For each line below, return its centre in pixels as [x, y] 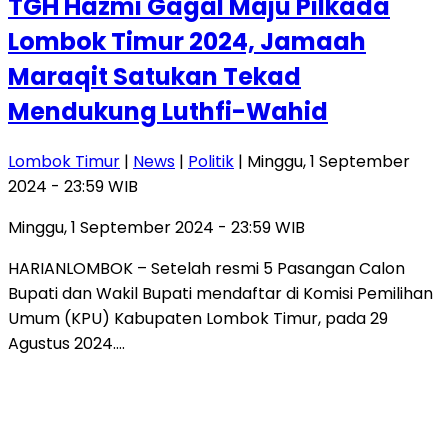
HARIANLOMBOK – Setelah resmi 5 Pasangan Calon [206, 268]
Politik [211, 161]
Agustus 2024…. [66, 343]
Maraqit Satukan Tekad [154, 76]
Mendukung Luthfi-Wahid [168, 111]
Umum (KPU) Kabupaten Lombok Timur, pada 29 [198, 318]
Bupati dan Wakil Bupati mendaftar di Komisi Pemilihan [220, 293]
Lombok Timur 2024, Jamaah [187, 41]
